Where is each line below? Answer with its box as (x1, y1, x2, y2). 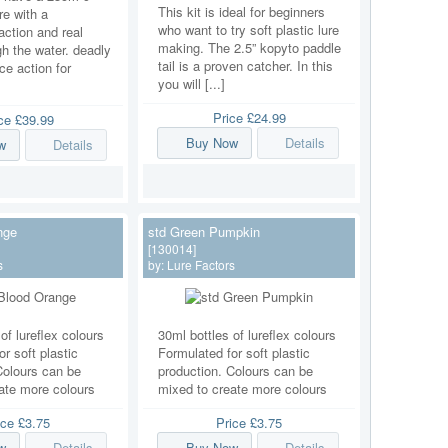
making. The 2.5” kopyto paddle (158, 38, 341, 58)
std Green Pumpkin (148, 221, 260, 241)
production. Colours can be (158, 360, 313, 380)
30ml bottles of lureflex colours (158, 324, 336, 344)
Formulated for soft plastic (158, 342, 310, 362)
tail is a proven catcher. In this (158, 56, 333, 76)
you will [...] (158, 74, 225, 94)
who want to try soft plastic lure (158, 20, 339, 40)
